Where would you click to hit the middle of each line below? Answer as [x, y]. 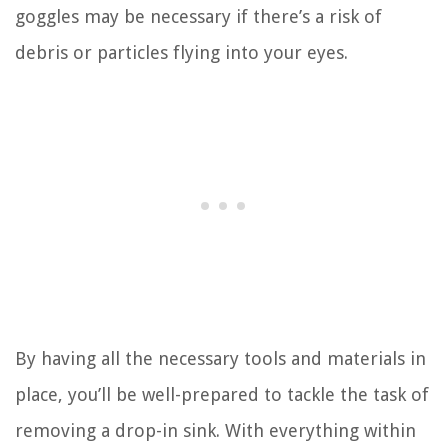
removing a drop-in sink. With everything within [215, 430]
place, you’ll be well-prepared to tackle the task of [222, 394]
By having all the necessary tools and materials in [220, 358]
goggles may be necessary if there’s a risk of [198, 16]
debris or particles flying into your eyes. [181, 52]
